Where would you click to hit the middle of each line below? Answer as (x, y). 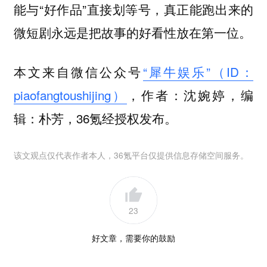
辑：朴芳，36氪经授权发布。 (95, 118)
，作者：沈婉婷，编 (190, 95)
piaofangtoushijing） (70, 95)
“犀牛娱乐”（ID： (198, 72)
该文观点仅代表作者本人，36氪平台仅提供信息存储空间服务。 (131, 155)
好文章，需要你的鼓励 (133, 238)
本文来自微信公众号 (78, 72)
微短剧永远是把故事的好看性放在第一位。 (132, 32)
